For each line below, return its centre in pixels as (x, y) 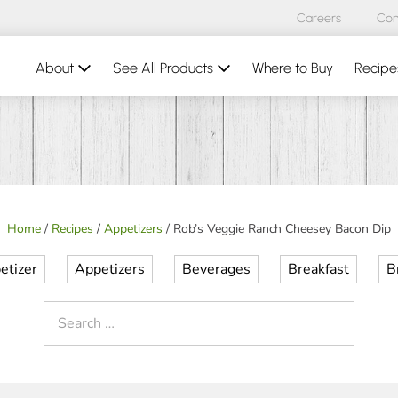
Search (64, 310)
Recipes (72, 229)
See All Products (165, 68)
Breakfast (318, 269)
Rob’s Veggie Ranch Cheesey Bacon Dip (282, 229)
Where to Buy (293, 68)
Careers (319, 18)
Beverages (216, 269)
